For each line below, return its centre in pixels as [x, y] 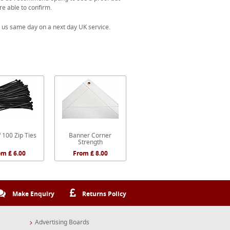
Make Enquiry [33, 194]
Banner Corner [90, 135]
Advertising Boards [62, 222]
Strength [90, 142]
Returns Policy [103, 194]
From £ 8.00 [90, 153]
